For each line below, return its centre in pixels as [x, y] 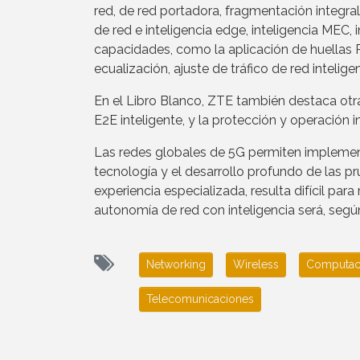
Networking [176, 264]
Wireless [256, 264]
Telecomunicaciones [200, 299]
